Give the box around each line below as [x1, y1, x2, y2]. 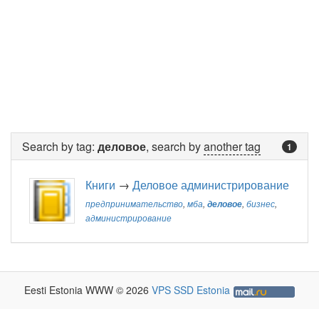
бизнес [246, 198, 275, 210]
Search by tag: [22, 138, 98, 155]
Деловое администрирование [132, 177, 289, 194]
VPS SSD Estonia [151, 283, 230, 298]
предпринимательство [85, 198, 183, 210]
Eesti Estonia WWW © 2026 [23, 283, 152, 298]
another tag [204, 138, 261, 155]
